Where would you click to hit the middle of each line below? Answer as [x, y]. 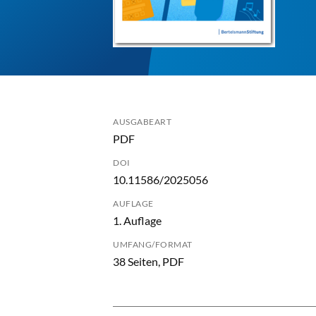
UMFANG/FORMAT [153, 244]
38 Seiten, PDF [148, 261]
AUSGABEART [142, 122]
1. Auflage [137, 220]
